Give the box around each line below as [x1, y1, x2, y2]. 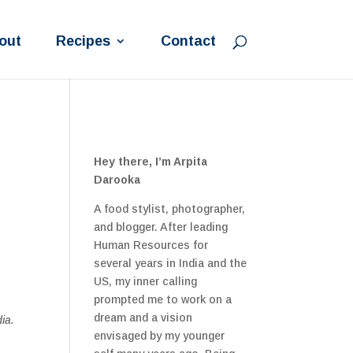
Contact [160, 33, 216, 49]
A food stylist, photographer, [94, 203, 246, 215]
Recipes [55, 33, 110, 49]
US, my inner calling [94, 275, 198, 288]
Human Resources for [94, 239, 209, 251]
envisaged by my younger [94, 329, 225, 342]
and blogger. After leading [94, 221, 229, 233]
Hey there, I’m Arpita [94, 155, 208, 168]
